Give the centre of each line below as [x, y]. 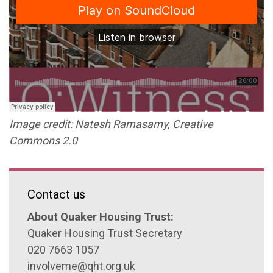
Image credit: [42, 124]
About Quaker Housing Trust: [101, 217]
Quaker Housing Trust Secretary [105, 233]
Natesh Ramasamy [121, 124]
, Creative [190, 124]
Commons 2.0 [43, 140]
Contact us [56, 194]
